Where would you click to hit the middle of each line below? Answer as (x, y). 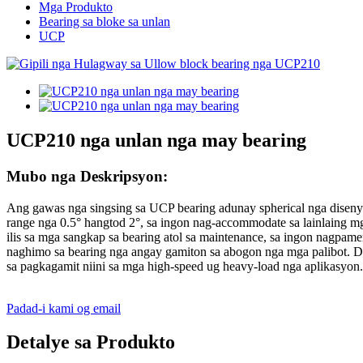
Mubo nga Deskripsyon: (87, 176)
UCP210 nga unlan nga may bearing (156, 140)
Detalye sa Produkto (91, 342)
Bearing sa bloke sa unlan (105, 21)
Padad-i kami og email (64, 308)
